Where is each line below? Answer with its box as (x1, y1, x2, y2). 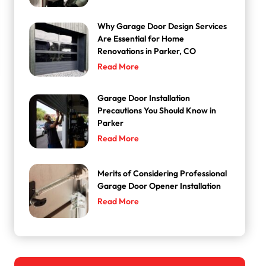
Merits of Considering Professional (97, 168, 227, 180)
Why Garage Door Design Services (97, 21, 227, 33)
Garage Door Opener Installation (97, 180, 221, 192)
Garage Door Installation (97, 93, 191, 104)
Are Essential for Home (97, 33, 185, 45)
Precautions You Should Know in (97, 105, 217, 117)
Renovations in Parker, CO (97, 46, 197, 58)
